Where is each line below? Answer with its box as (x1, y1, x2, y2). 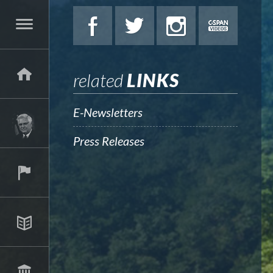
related (73, 69, 127, 91)
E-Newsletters (73, 105, 143, 119)
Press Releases (73, 133, 144, 148)
